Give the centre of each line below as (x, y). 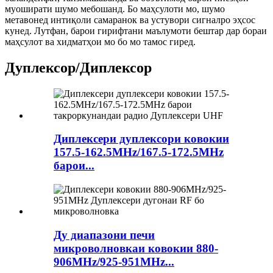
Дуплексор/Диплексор (78, 67)
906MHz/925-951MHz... (114, 261)
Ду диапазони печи (104, 235)
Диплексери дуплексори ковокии (141, 139)
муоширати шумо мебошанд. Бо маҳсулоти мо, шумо (115, 9)
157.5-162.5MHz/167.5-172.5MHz (139, 152)
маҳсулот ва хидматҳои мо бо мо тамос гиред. (100, 41)
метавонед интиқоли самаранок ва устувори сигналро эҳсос (130, 19)
